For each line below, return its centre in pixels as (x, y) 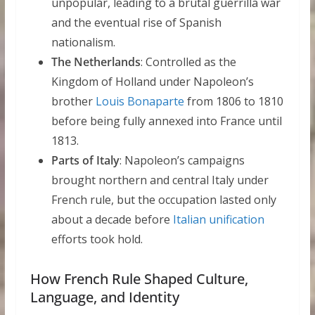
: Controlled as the (188, 62)
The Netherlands (96, 62)
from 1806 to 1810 (233, 102)
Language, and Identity (104, 297)
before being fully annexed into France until (166, 121)
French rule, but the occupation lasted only (163, 200)
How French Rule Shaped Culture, (139, 279)
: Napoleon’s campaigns (182, 161)
